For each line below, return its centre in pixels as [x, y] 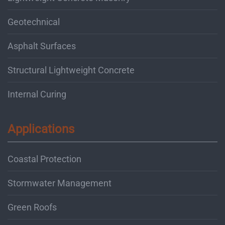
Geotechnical [34, 22]
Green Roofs [32, 207]
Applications [41, 129]
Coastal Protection [44, 159]
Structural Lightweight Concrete [71, 70]
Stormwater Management [60, 183]
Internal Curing [37, 94]
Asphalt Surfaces [42, 46]
